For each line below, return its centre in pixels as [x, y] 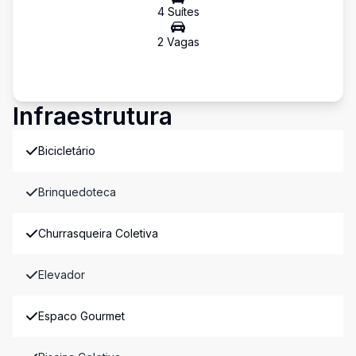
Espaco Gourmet [81, 316]
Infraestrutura [93, 116]
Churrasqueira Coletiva [98, 233]
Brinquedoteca [77, 192]
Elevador [62, 275]
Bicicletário [67, 151]
